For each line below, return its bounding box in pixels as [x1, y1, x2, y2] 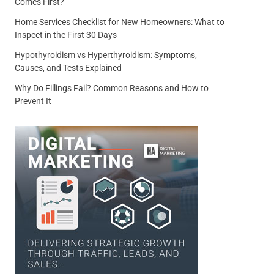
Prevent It [14, 96, 51, 106]
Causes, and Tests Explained [14, 63, 122, 73]
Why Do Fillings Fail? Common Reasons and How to [14, 83, 209, 94]
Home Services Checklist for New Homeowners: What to [14, 17, 224, 28]
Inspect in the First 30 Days [14, 30, 117, 40]
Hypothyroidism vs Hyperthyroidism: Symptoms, [14, 50, 197, 61]
